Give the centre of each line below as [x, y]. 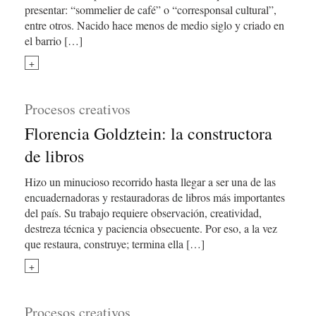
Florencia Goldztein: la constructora [148, 133]
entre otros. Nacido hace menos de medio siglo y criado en [154, 25]
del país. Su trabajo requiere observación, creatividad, [143, 213]
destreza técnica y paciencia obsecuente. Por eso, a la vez [151, 228]
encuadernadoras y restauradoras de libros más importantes [155, 197]
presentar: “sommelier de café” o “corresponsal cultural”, [151, 10]
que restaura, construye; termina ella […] [115, 244]
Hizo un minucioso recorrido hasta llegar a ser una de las [150, 182]
